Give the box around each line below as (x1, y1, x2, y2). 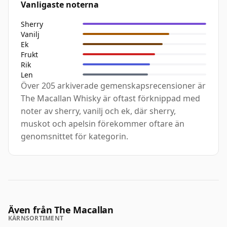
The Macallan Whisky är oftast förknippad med (21, 93, 200, 104)
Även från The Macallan (8, 204, 114, 216)
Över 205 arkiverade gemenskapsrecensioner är (21, 80, 206, 92)
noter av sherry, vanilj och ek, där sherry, (21, 105, 176, 117)
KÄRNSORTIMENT (8, 214, 64, 223)
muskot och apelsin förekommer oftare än (21, 118, 184, 130)
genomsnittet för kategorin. (21, 131, 128, 142)
